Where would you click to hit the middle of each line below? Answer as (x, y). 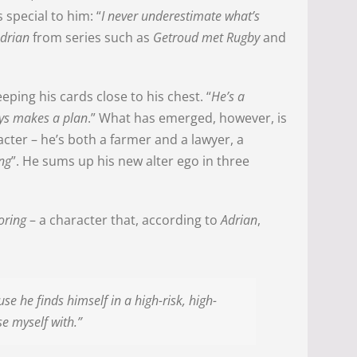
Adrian (239, 220)
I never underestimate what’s (181, 16)
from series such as (90, 38)
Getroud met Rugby (205, 38)
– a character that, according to (124, 220)
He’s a (228, 97)
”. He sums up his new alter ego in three (131, 161)
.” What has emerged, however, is (188, 118)
